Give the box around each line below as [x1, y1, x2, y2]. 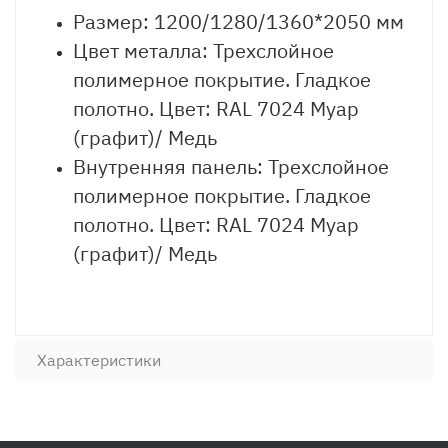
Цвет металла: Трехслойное [73, 37, 334, 64]
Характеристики [37, 350, 161, 370]
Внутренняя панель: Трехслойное [73, 153, 389, 180]
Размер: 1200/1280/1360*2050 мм [73, 8, 404, 35]
